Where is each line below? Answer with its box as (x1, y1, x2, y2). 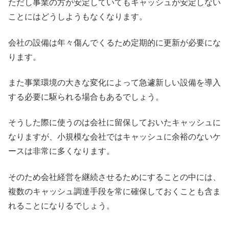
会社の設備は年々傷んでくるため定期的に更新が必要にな (8, 38, 221, 47)
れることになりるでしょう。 (8, 201, 114, 210)
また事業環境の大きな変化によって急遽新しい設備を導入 (8, 78, 221, 87)
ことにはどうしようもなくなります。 (8, 12, 147, 21)
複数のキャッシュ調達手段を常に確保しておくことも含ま (8, 187, 221, 196)
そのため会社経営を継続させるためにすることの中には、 (8, 172, 221, 181)
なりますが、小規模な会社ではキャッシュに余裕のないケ (8, 132, 221, 142)
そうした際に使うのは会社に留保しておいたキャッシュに (8, 118, 221, 127)
